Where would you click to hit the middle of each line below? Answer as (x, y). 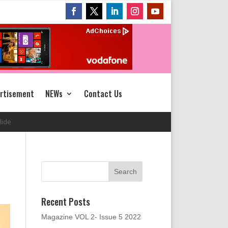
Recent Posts (65, 201)
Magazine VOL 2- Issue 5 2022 (91, 217)
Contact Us (103, 93)
